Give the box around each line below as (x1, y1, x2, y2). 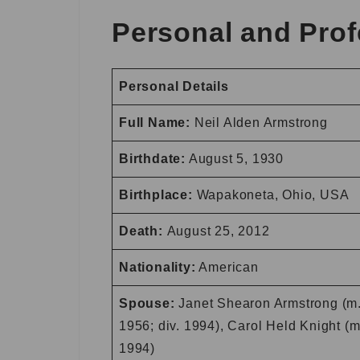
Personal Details (119, 80, 229, 94)
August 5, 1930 (186, 152, 284, 166)
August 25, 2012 (166, 224, 270, 239)
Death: (119, 224, 167, 239)
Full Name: (119, 116, 190, 130)
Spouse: (119, 297, 179, 311)
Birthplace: (119, 188, 193, 202)
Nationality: (119, 260, 196, 275)
